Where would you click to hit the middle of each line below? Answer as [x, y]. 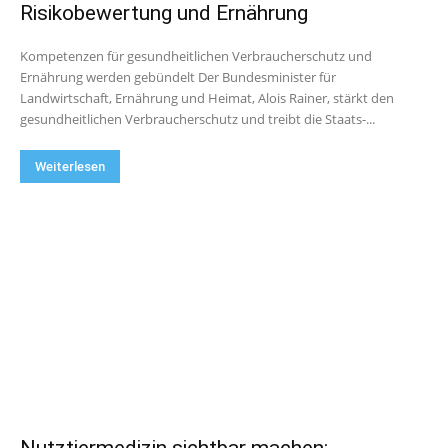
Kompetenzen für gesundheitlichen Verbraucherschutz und [196, 56]
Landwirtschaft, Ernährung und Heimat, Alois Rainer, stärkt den [207, 98]
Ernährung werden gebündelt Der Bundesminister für [109, 77]
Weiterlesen [70, 166]
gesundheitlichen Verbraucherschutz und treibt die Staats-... [197, 119]
